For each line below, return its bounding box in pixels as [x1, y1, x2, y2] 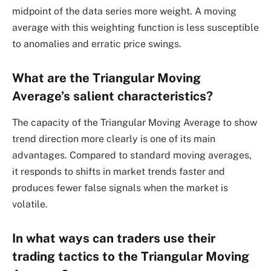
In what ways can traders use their [12, 230, 215, 246]
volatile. [12, 198, 48, 211]
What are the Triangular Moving [12, 70, 201, 85]
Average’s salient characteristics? [12, 88, 213, 103]
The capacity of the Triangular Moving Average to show [12, 117, 257, 129]
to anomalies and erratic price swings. [12, 38, 181, 50]
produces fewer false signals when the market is [12, 182, 228, 194]
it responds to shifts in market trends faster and [12, 166, 225, 178]
